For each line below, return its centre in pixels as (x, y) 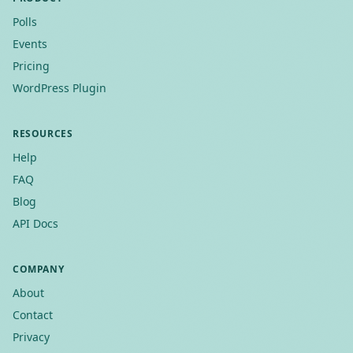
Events (30, 44)
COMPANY (39, 269)
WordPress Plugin (59, 88)
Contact (33, 315)
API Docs (35, 223)
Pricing (31, 66)
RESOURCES (43, 134)
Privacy (31, 337)
